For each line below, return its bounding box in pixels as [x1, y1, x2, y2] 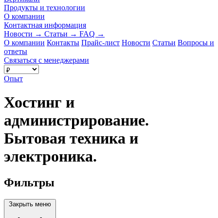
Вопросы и [178, 38, 214, 47]
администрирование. [4, 111, 149, 129]
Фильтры [4, 176, 54, 189]
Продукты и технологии [4, 3, 85, 12]
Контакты [47, 38, 79, 47]
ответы [4, 47, 27, 55]
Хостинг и [4, 93, 74, 111]
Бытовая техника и [4, 129, 138, 147]
